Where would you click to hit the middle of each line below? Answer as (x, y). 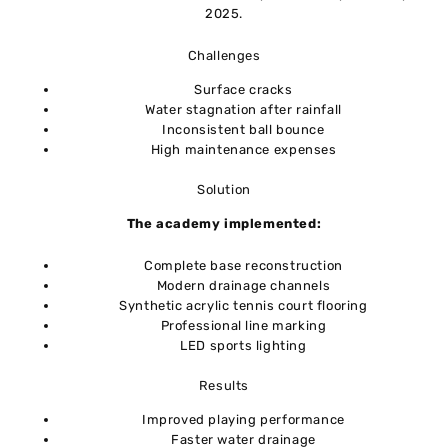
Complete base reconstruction (243, 266)
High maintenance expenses (243, 150)
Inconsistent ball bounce (243, 130)
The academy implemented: (224, 223)
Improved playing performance (243, 419)
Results (224, 385)
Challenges (224, 56)
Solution (224, 189)
